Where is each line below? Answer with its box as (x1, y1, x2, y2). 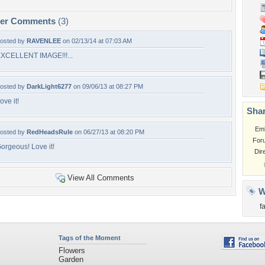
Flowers (58, 246, 85, 255)
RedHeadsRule (27, 128, 73, 135)
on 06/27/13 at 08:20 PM (73, 128, 144, 135)
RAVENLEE (27, 37, 61, 44)
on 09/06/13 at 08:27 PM (72, 83, 143, 90)
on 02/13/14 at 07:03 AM (61, 37, 132, 44)
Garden (58, 255, 83, 264)
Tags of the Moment (58, 234, 121, 241)
